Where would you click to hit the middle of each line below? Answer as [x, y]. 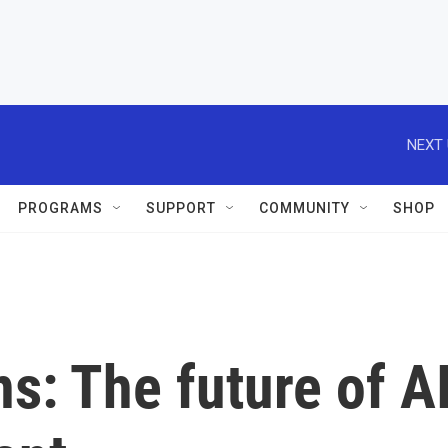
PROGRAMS [60, 208]
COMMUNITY [304, 208]
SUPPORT [181, 208]
